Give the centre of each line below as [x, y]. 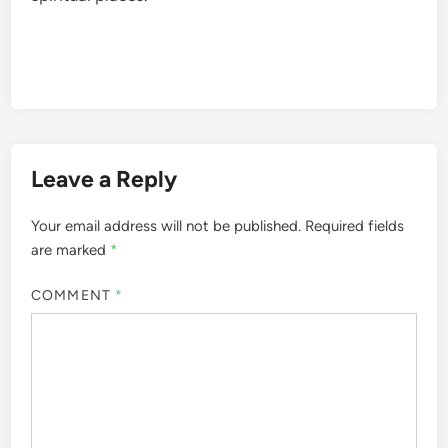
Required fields [355, 226]
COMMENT [73, 295]
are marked [71, 250]
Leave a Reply [104, 179]
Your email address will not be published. [166, 226]
